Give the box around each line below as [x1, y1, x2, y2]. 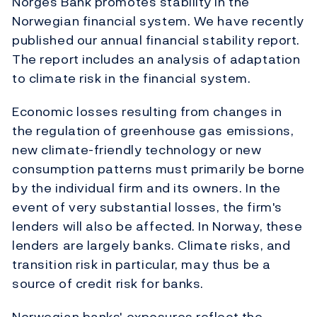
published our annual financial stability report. [12, 30, 300, 50]
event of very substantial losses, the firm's [12, 197, 282, 217]
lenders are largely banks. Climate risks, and [12, 236, 291, 255]
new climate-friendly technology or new [12, 140, 262, 160]
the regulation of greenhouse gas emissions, [12, 121, 294, 141]
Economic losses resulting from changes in [12, 102, 282, 122]
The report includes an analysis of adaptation [12, 50, 301, 69]
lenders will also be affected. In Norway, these [12, 217, 303, 236]
